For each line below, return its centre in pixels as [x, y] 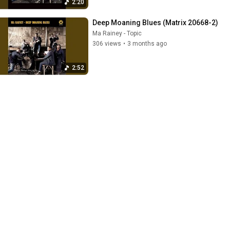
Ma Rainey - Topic [117, 33]
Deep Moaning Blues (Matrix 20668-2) [155, 22]
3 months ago [147, 43]
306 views [107, 43]
